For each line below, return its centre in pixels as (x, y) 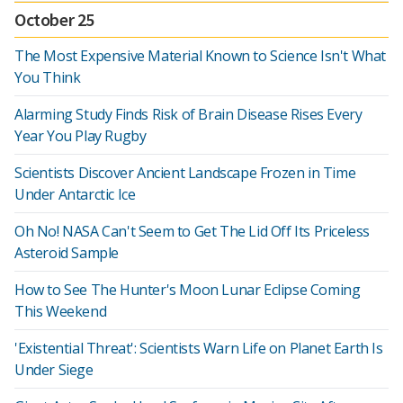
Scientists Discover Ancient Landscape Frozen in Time (185, 173)
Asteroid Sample (67, 253)
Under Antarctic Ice (75, 194)
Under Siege (54, 370)
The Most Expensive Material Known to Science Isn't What (201, 56)
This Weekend (61, 311)
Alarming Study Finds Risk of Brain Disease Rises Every (188, 114)
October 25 (54, 19)
